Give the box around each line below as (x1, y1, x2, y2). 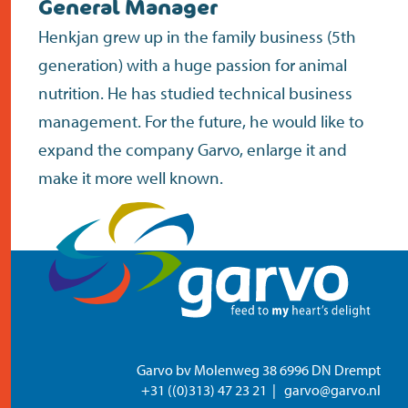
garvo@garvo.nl (284, 381, 381, 399)
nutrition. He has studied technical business (38, 82, 352, 104)
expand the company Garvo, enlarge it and (38, 138, 347, 160)
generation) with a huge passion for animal (38, 54, 347, 76)
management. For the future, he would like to (38, 110, 363, 132)
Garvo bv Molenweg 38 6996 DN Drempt (137, 361, 381, 379)
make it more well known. (38, 167, 223, 189)
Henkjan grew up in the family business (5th (38, 25, 356, 47)
